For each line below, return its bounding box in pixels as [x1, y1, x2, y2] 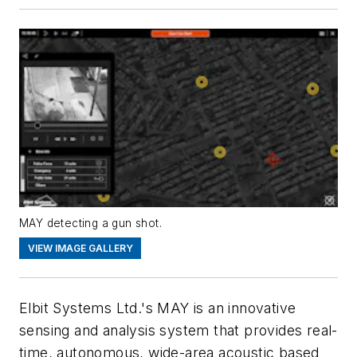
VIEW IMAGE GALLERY [27, 241, 133, 254]
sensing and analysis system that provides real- [19, 321, 338, 339]
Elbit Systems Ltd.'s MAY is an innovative [19, 299, 296, 316]
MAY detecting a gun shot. [19, 217, 162, 229]
